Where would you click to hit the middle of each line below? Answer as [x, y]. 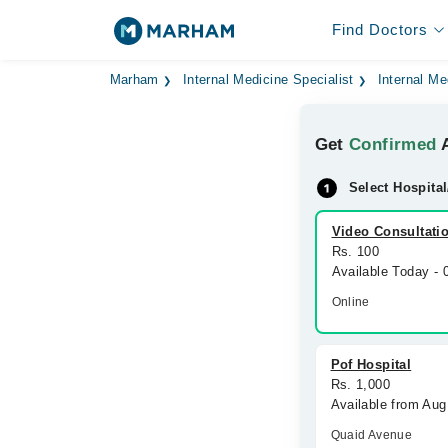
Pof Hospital [371, 364]
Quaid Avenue [371, 435]
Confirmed [393, 144]
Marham [134, 80]
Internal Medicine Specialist [268, 80]
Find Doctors [379, 29]
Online [350, 302]
